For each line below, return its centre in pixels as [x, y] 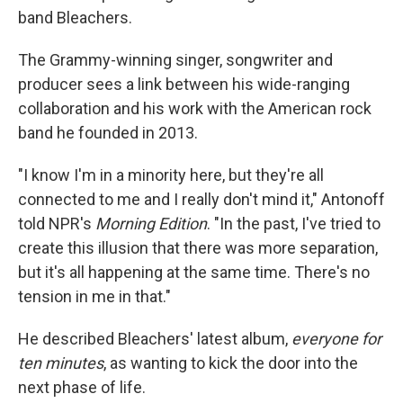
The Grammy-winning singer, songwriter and [175, 60]
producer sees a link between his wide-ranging [184, 84]
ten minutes [61, 363]
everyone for [336, 339]
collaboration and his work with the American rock [195, 108]
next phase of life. [82, 387]
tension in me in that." [94, 296]
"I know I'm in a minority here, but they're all [171, 175]
